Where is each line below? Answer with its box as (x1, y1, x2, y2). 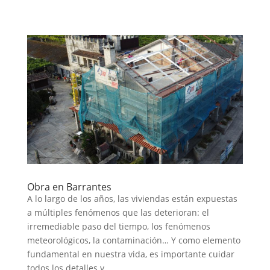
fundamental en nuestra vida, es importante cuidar (27, 248, 234, 260)
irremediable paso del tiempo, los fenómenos (27, 221, 210, 233)
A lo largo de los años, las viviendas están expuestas (27, 193, 237, 205)
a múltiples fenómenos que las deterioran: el (27, 207, 209, 219)
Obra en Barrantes (27, 180, 111, 194)
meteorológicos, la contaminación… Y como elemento (27, 234, 240, 246)
